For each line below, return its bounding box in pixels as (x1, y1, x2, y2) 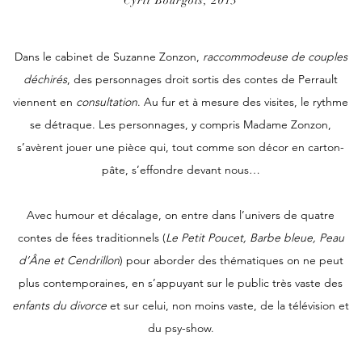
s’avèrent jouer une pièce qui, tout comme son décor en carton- (17, 140, 344, 154)
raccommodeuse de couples (202, 49, 347, 64)
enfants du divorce (12, 298, 107, 313)
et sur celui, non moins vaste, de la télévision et (107, 298, 349, 313)
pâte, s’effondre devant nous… (101, 162, 260, 177)
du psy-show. (147, 321, 214, 335)
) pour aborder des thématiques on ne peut (119, 253, 343, 267)
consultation (76, 95, 137, 109)
